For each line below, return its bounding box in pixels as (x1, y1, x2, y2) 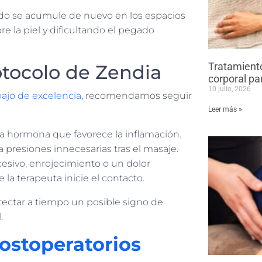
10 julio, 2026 (208, 84, 251, 93)
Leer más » (208, 105, 242, 113)
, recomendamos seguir (81, 90, 192, 102)
